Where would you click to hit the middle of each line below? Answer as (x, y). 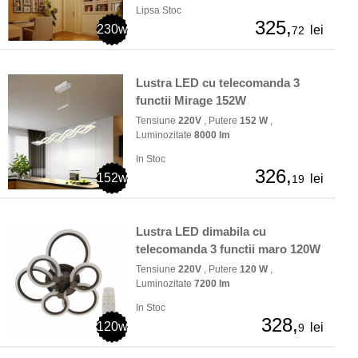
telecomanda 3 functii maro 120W (228, 249)
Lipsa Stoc (159, 11)
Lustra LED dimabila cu (201, 232)
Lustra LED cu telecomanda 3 (218, 83)
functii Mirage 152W (191, 101)
